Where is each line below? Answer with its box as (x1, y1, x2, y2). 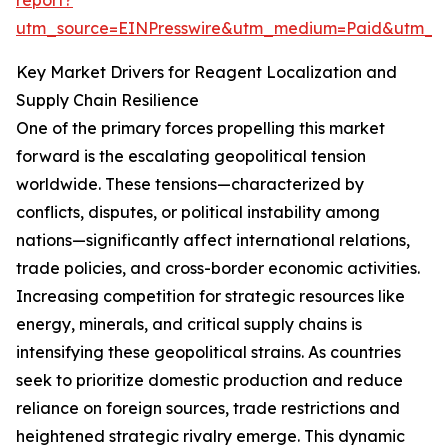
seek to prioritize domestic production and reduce (16, 370, 403, 391)
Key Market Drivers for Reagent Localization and (16, 62, 397, 83)
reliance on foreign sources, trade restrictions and (16, 398, 400, 419)
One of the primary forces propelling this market (16, 118, 385, 139)
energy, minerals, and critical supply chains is (16, 314, 362, 335)
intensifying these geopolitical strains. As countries (16, 342, 401, 363)
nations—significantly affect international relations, (16, 230, 410, 251)
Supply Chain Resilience (16, 90, 199, 111)
